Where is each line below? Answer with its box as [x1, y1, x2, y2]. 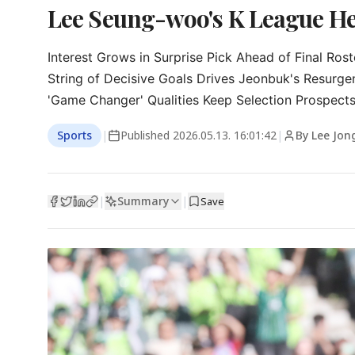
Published [120, 128, 173, 143]
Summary [117, 193, 169, 208]
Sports [57, 128, 92, 143]
